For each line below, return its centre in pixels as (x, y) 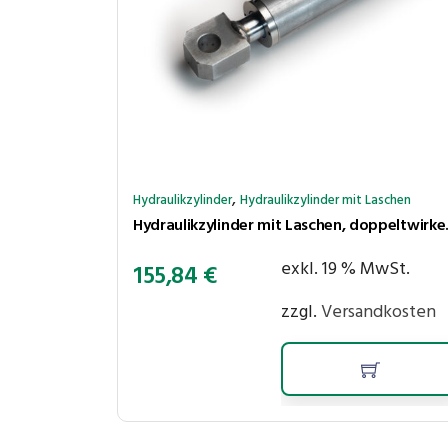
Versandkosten (378, 312)
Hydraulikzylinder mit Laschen (325, 200)
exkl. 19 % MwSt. (345, 269)
